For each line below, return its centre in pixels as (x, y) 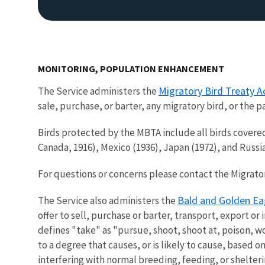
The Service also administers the (108, 200)
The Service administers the (98, 91)
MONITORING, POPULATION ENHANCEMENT (131, 68)
